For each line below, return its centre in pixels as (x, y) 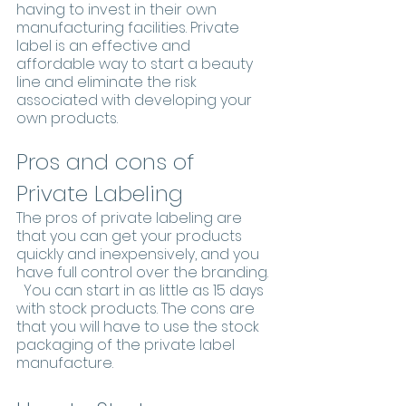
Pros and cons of (108, 162)
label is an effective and (105, 46)
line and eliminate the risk (108, 82)
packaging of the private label (127, 345)
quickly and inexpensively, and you (140, 255)
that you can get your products (131, 237)
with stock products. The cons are (137, 309)
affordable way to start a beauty (136, 64)
